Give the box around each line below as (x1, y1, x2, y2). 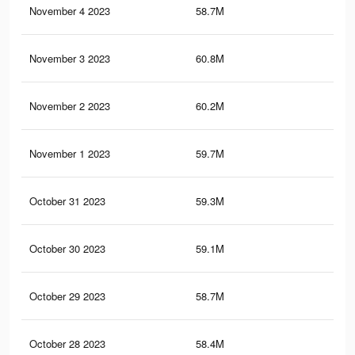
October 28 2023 (29, 336, 105, 352)
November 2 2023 (29, 98, 110, 114)
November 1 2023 (29, 146, 110, 162)
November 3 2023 (29, 51, 110, 67)
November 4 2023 (29, 3, 110, 19)
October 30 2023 (29, 241, 105, 257)
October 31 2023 (29, 193, 105, 209)
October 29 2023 (29, 288, 105, 304)
